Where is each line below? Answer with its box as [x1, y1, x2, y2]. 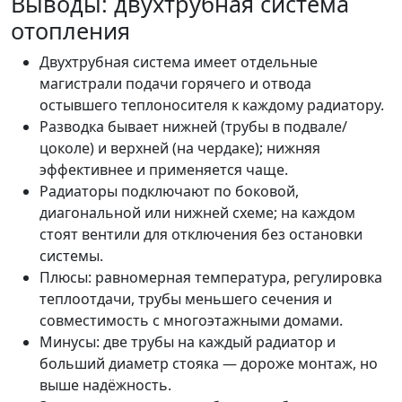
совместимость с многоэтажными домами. [39, 310, 343, 331]
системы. [39, 246, 103, 267]
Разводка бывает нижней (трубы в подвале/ [39, 117, 347, 137]
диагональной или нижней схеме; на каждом [39, 203, 355, 223]
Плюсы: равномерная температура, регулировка [39, 267, 382, 288]
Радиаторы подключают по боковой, [39, 181, 299, 202]
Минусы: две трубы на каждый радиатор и [39, 332, 336, 353]
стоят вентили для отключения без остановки [39, 224, 363, 245]
